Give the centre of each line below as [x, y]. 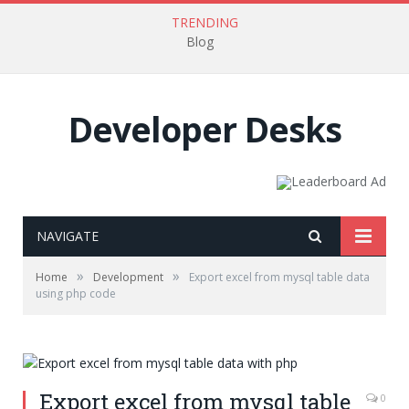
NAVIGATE [68, 236]
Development [128, 277]
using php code [76, 294]
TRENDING [204, 22]
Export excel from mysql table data [279, 277]
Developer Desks [204, 129]
